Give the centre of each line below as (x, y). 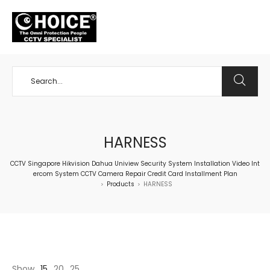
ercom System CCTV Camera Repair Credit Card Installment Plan (135, 174)
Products (121, 184)
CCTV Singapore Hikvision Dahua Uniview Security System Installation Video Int (135, 164)
